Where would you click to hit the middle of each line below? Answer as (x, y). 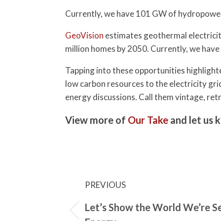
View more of (96, 120)
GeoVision (84, 35)
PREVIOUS (105, 185)
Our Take (148, 120)
